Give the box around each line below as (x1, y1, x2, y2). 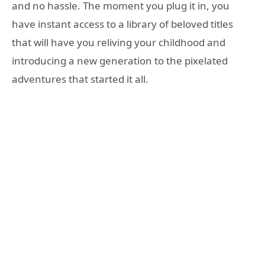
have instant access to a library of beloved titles (12, 17, 233, 31)
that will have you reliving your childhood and (12, 35, 225, 49)
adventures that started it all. (12, 72, 148, 86)
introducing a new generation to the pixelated (12, 53, 228, 67)
